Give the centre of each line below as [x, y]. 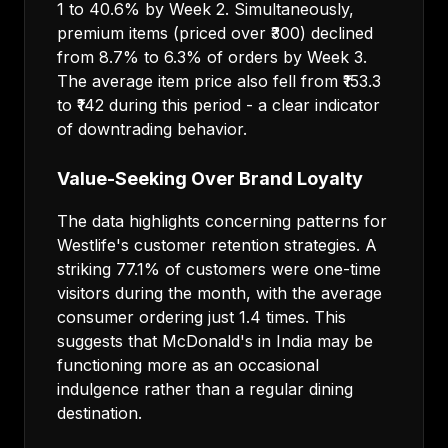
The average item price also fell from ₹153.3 [219, 81]
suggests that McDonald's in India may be [215, 341]
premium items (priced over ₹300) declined [215, 33]
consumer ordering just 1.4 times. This [201, 317]
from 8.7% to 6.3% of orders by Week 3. [212, 57]
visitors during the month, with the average [219, 293]
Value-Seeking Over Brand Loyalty [210, 178]
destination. [99, 413]
